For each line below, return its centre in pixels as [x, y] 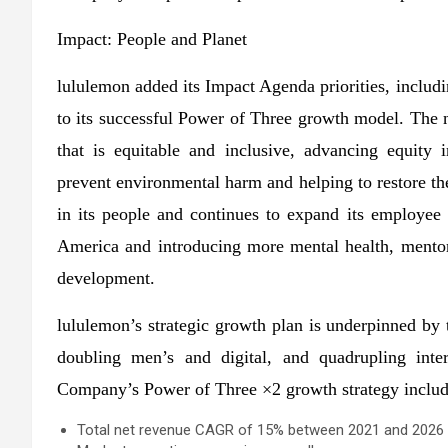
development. [106, 278]
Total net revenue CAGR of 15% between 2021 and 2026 [260, 430]
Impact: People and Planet [152, 39]
